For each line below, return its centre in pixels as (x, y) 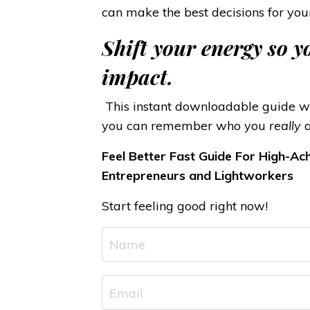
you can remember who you (185, 126)
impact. (137, 77)
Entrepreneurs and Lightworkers (197, 176)
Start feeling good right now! (186, 206)
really (286, 126)
